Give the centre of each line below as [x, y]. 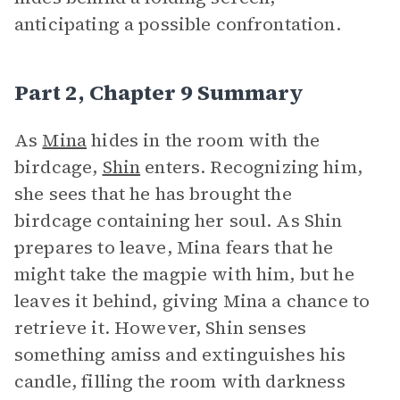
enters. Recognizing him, [251, 167]
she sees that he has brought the [153, 194]
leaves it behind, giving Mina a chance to [192, 301]
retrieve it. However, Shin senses [160, 328]
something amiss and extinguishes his [180, 354]
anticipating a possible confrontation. [178, 24]
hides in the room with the [204, 140]
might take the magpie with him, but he [184, 274]
